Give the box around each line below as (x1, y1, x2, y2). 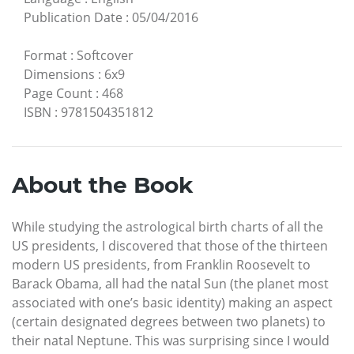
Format (24, 47, 67, 65)
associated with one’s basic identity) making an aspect (12, 294, 333, 312)
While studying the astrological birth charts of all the (12, 218, 323, 236)
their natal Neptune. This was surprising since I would (12, 332, 330, 350)
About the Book (12, 171, 193, 199)
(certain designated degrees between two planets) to (12, 313, 326, 331)
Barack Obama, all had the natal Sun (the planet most (12, 275, 329, 293)
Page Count (24, 85, 92, 103)
